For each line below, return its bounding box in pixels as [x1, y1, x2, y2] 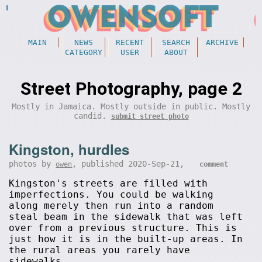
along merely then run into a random [9, 200, 214, 211]
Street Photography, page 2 [20, 78, 242, 99]
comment [199, 160, 229, 168]
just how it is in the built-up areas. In [9, 233, 243, 244]
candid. [73, 111, 111, 120]
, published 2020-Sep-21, [72, 159, 189, 168]
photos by [9, 159, 56, 168]
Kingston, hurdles [9, 139, 130, 159]
